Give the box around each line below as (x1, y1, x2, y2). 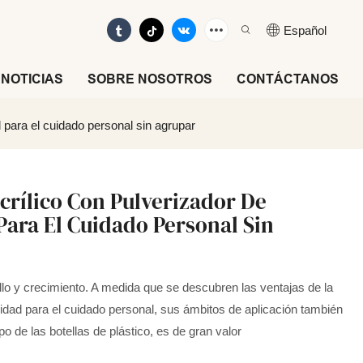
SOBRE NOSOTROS (88, 72, 212, 86)
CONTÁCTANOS (237, 72, 339, 86)
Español (284, 23, 327, 37)
